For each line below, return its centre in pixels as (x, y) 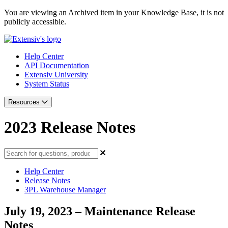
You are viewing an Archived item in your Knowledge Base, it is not (114, 12)
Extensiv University (56, 75)
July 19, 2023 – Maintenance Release (100, 211)
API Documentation (57, 65)
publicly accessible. (35, 22)
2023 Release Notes (70, 127)
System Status (47, 84)
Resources (25, 102)
